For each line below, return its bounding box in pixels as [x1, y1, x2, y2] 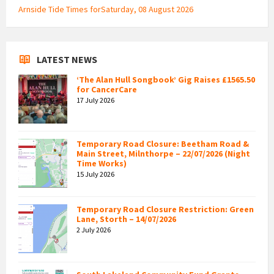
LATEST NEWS [37, 53, 97, 65]
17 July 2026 [76, 95, 114, 105]
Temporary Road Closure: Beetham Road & [76, 138, 249, 149]
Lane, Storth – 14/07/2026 [76, 213, 176, 224]
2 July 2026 [76, 224, 111, 234]
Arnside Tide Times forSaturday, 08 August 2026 [18, 3, 193, 15]
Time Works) [76, 157, 127, 169]
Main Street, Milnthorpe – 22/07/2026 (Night [76, 147, 250, 159]
